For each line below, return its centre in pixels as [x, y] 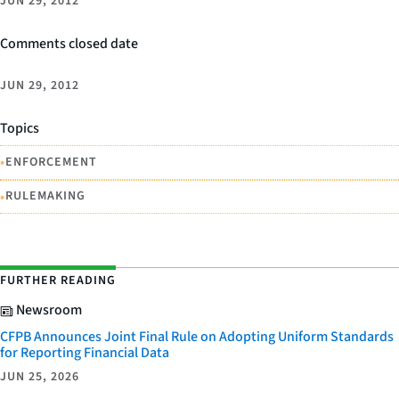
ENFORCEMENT [51, 162]
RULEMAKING [45, 196]
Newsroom [48, 310]
